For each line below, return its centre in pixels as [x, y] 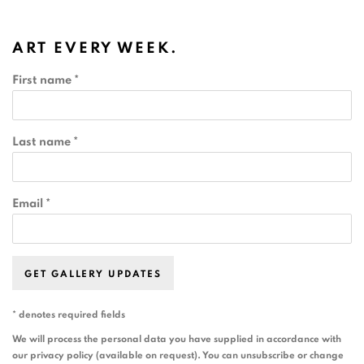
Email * [31, 204]
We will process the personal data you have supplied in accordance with [177, 339]
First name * [45, 80]
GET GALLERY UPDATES [93, 274]
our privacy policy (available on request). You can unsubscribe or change [178, 355]
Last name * [45, 142]
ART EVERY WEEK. [95, 48]
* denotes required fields [69, 314]
